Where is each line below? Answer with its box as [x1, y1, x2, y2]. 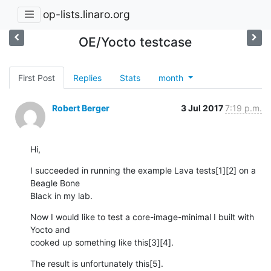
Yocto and [30, 224, 73, 235]
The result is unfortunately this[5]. [30, 258, 163, 269]
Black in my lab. [30, 190, 93, 201]
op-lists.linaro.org [43, 8, 130, 21]
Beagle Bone [30, 177, 82, 188]
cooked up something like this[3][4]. [30, 237, 174, 247]
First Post [18, 72, 55, 83]
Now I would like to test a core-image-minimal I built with [30, 211, 254, 222]
